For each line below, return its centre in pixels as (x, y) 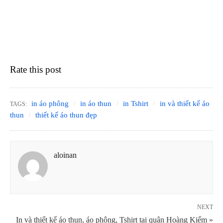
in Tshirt (136, 104)
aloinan (65, 155)
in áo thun (96, 104)
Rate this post (36, 70)
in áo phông (50, 104)
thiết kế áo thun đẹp (66, 115)
